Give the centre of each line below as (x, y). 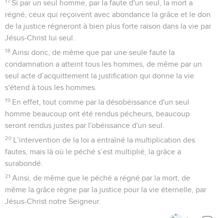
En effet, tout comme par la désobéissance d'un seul (101, 102)
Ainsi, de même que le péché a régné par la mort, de (101, 178)
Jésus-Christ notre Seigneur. (53, 201)
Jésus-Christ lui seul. (40, 38)
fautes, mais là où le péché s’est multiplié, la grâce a (93, 152)
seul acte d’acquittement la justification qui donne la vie (100, 76)
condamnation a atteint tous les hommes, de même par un (103, 64)
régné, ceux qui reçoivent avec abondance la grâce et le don (108, 14)
